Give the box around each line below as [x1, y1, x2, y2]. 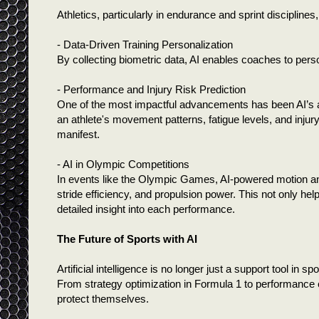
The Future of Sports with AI [57, 232, 197, 245]
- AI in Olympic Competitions [57, 157, 189, 170]
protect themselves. [57, 292, 155, 305]
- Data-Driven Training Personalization [57, 38, 233, 51]
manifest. [57, 127, 105, 140]
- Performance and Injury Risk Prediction [57, 83, 246, 95]
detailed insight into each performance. [57, 202, 241, 215]
